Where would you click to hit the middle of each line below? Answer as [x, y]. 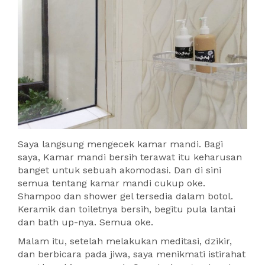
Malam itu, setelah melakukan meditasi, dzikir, [125, 241]
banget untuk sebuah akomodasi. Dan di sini [119, 170]
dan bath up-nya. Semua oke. [85, 222]
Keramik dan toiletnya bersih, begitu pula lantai [127, 209]
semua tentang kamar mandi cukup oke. [112, 183]
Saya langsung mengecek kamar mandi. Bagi [120, 144]
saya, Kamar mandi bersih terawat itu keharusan [130, 157]
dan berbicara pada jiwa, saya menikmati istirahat [132, 254]
